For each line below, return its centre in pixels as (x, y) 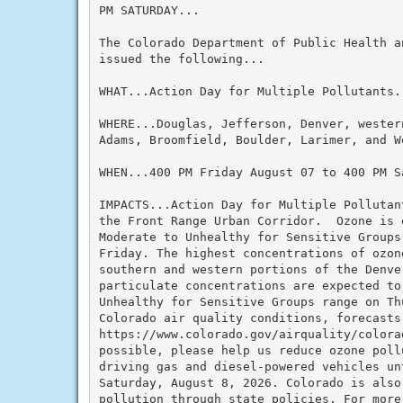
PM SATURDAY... (149, 10)
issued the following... (181, 58)
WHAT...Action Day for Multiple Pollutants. (250, 91)
